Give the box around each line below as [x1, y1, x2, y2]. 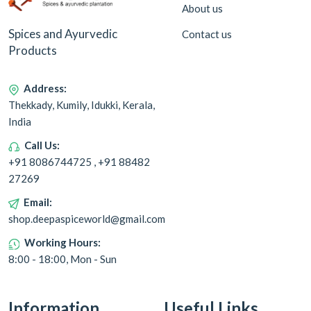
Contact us [182, 28, 232, 40]
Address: [24, 82, 67, 95]
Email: [24, 196, 52, 209]
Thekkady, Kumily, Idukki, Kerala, [8, 99, 155, 112]
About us [182, 2, 223, 15]
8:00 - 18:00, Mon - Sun [8, 253, 117, 266]
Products [8, 43, 57, 58]
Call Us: [24, 139, 60, 152]
